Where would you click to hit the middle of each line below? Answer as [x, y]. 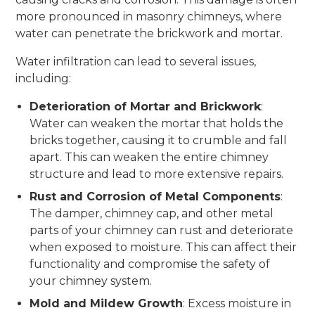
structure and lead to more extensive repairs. [157, 174]
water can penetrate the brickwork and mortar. [149, 33]
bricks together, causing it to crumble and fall [159, 140]
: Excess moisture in [237, 303]
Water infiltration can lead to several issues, [136, 61]
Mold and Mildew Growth [107, 303]
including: [44, 78]
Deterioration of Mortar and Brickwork [146, 106]
